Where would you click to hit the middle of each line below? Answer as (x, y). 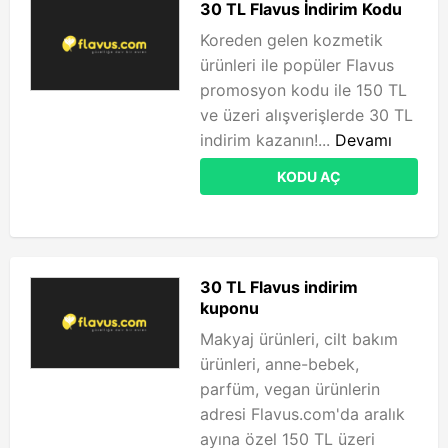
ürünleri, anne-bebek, (279, 364)
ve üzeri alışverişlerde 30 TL (306, 115)
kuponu (229, 308)
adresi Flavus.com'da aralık (302, 414)
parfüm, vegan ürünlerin (290, 389)
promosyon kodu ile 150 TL (303, 90)
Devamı (363, 140)
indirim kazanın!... (267, 140)
